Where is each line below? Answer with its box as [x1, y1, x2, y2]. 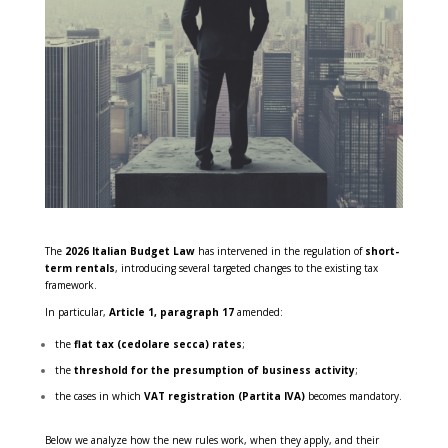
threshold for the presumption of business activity [73, 363, 355, 378]
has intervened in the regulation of [194, 244, 365, 259]
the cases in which [54, 389, 144, 404]
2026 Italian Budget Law [64, 244, 195, 259]
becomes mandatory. [304, 389, 402, 404]
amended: [233, 305, 283, 320]
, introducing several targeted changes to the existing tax [114, 261, 378, 276]
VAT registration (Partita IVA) [143, 389, 305, 404]
